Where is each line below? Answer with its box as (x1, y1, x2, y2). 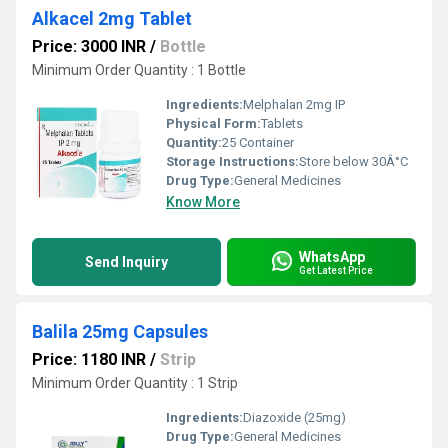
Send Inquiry (85, 254, 168, 270)
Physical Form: (166, 116, 261, 131)
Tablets (261, 116, 303, 131)
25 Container (222, 135, 294, 150)
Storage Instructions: (166, 154, 299, 169)
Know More (166, 194, 240, 210)
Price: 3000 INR (32, 37, 146, 56)
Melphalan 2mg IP (243, 97, 345, 112)
